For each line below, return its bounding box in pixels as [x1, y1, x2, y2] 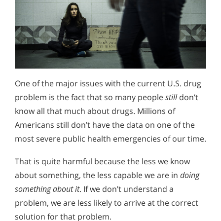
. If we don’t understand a [79, 183, 174, 194]
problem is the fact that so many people [15, 92, 165, 103]
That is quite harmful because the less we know [15, 155, 190, 167]
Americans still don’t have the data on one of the [15, 119, 195, 131]
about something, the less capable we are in [15, 169, 180, 181]
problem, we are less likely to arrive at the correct [15, 197, 198, 208]
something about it [15, 183, 79, 194]
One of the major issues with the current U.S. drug [15, 78, 201, 89]
